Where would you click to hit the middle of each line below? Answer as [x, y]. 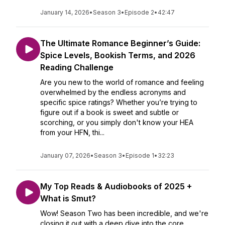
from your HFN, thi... [72, 132]
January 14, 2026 [65, 12]
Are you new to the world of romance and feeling [122, 82]
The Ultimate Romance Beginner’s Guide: [120, 43]
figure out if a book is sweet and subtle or [109, 112]
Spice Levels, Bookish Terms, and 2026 [118, 55]
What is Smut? [68, 198]
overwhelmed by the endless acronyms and [113, 92]
